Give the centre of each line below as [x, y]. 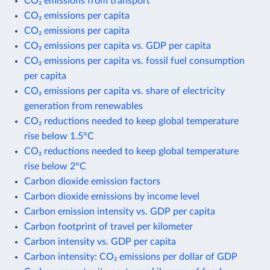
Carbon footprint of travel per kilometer [108, 226]
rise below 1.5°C [59, 136]
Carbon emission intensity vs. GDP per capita [120, 211]
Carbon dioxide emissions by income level [112, 196]
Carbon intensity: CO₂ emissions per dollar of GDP [131, 256]
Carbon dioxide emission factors [92, 181]
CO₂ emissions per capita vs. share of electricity [124, 91]
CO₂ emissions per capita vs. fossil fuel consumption [134, 61]
